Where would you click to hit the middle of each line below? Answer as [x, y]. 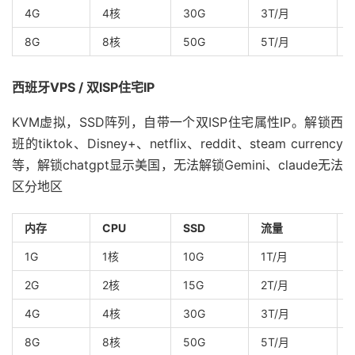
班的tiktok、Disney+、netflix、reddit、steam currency [177, 144]
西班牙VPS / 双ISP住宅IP [83, 88]
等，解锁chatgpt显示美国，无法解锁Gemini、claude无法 [177, 165]
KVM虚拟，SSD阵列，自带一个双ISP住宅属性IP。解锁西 [177, 122]
